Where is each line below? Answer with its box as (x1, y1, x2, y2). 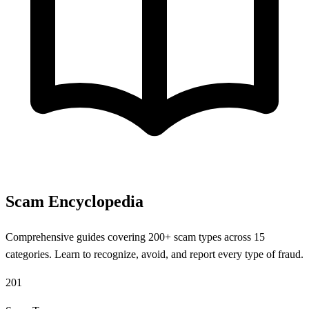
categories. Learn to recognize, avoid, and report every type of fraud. (6, 248, 303, 260)
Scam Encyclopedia (6, 192, 143, 211)
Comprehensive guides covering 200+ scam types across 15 (6, 231, 265, 243)
